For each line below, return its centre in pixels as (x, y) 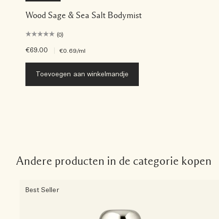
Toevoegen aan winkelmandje (82, 74)
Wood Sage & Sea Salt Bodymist (84, 15)
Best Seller (42, 190)
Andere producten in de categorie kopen (114, 161)
